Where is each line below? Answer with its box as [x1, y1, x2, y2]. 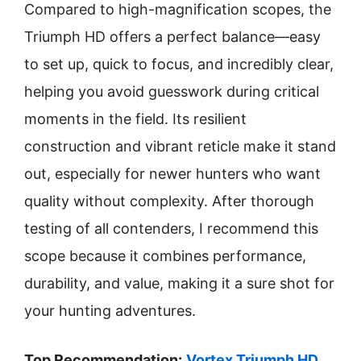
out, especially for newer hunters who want [24, 165, 321, 182]
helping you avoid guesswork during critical [24, 83, 319, 100]
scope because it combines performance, [24, 247, 306, 264]
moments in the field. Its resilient [24, 110, 247, 127]
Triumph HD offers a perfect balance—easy [24, 28, 321, 45]
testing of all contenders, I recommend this [24, 220, 318, 237]
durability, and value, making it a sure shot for [24, 275, 334, 292]
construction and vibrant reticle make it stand [24, 138, 336, 155]
